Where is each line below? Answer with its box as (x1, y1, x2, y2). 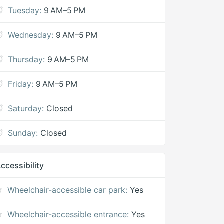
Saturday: (8, 103, 44, 113)
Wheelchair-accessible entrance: (7, 209, 129, 219)
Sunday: (8, 128, 38, 138)
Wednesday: (8, 30, 54, 40)
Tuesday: (8, 5, 42, 15)
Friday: (8, 79, 34, 89)
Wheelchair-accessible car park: (7, 185, 128, 195)
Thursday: (8, 54, 45, 64)
